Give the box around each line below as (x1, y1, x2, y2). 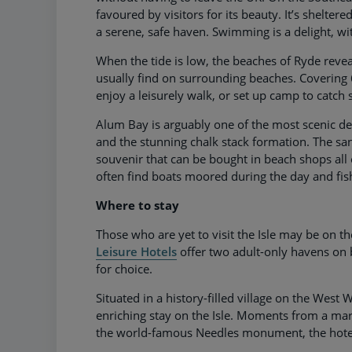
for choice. (96, 260, 152, 277)
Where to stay (96, 196, 179, 213)
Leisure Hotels (96, 243, 177, 259)
